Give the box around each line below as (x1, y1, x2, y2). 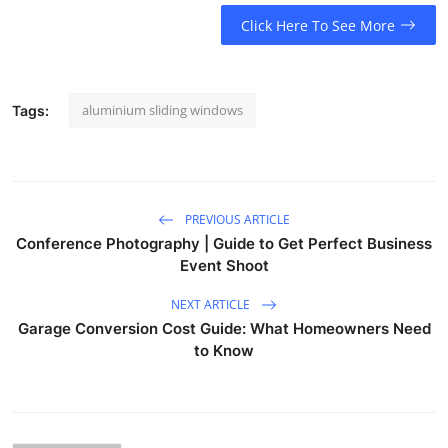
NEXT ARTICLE (171, 295, 253, 313)
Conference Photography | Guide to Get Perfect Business (16, 234, 432, 254)
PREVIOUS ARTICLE (182, 210, 290, 228)
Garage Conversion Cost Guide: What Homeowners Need (17, 319, 431, 339)
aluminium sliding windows (82, 101, 243, 120)
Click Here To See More (240, 15, 395, 35)
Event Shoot (179, 256, 269, 276)
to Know (194, 341, 254, 361)
